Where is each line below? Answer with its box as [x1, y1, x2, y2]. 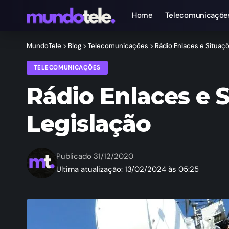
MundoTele [27, 41, 61, 50]
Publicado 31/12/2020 [56, 151, 134, 162]
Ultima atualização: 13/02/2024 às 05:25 [56, 164, 199, 175]
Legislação [27, 109, 151, 138]
